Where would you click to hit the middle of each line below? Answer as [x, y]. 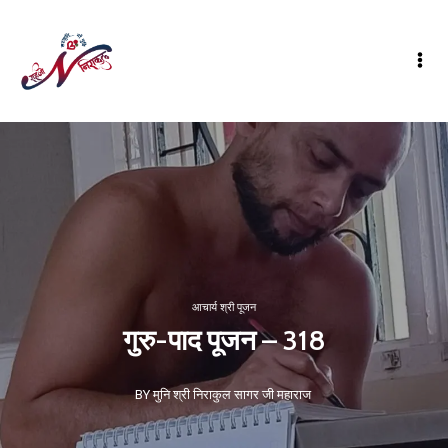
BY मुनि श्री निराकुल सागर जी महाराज [222, 394]
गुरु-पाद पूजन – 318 [224, 340]
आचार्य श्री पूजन [224, 307]
